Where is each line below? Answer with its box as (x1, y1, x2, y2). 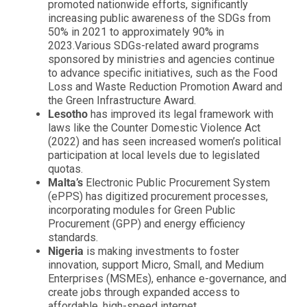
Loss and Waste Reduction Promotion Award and (48, 80, 282, 94)
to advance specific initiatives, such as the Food (48, 66, 278, 80)
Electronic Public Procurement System (83, 176, 270, 190)
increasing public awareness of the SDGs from (48, 12, 271, 25)
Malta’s (48, 176, 83, 190)
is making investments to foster (84, 245, 239, 258)
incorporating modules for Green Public (48, 204, 235, 217)
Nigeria (48, 245, 84, 258)
